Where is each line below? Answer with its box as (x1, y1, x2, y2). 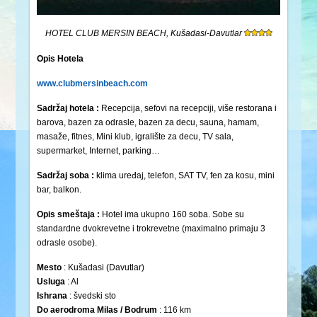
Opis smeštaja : (37, 209, 100, 220)
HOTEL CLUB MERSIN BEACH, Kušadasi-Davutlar (45, 28, 244, 39)
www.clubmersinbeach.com (37, 79, 149, 89)
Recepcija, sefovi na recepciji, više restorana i (99, 103, 277, 114)
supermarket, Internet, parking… (37, 146, 161, 156)
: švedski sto (67, 291, 117, 301)
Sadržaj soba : (37, 171, 95, 181)
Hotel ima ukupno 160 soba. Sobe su (100, 209, 245, 220)
